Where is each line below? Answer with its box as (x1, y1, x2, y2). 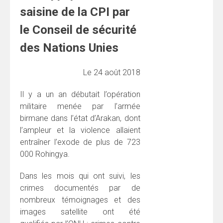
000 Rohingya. (20, 149, 70, 159)
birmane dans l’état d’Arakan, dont (20, 113, 140, 123)
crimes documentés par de (20, 183, 140, 193)
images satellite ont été (20, 207, 140, 217)
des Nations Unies (20, 40, 118, 55)
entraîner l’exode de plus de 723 (20, 137, 140, 147)
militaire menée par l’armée (20, 101, 140, 111)
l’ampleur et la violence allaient (20, 125, 140, 135)
